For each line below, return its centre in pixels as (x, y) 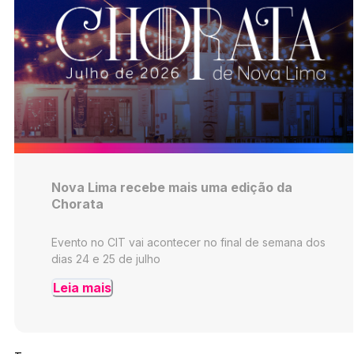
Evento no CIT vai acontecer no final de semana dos (188, 243)
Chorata (77, 203)
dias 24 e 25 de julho (105, 259)
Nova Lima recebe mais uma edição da (171, 187)
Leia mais (82, 288)
